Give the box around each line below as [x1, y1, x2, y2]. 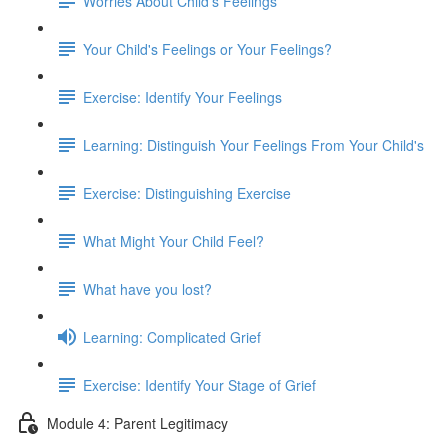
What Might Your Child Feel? [83, 230, 264, 251]
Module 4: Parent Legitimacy [47, 412, 228, 433]
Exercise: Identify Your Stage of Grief [83, 374, 316, 395]
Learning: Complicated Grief [83, 326, 261, 347]
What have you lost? [83, 278, 212, 299]
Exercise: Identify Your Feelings [83, 86, 282, 107]
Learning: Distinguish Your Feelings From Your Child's [83, 134, 424, 155]
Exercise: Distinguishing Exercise [83, 182, 291, 203]
